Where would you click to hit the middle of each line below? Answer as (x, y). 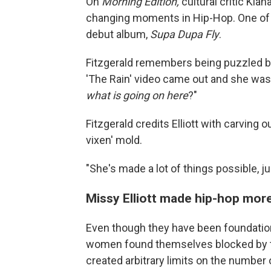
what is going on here (137, 95)
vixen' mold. (114, 140)
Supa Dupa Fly (184, 34)
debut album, (118, 34)
